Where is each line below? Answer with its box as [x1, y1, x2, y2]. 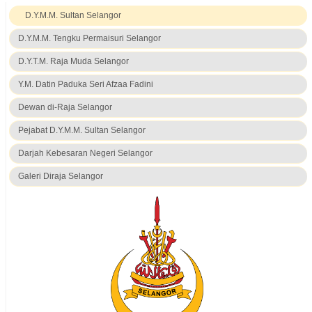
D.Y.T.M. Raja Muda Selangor [17, 56, 129, 67]
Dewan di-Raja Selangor [17, 102, 112, 113]
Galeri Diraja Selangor [17, 171, 103, 182]
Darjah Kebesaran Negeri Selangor [17, 148, 153, 159]
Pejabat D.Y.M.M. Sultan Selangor [17, 125, 146, 136]
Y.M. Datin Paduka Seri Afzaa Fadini [17, 79, 153, 90]
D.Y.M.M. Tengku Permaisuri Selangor [17, 33, 161, 44]
